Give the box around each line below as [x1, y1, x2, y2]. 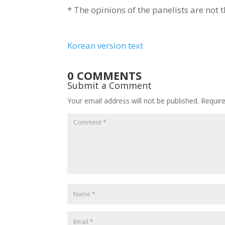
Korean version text [67, 40, 144, 52]
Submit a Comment [67, 79, 152, 92]
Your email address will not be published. [67, 96, 199, 106]
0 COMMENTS [67, 68, 142, 83]
